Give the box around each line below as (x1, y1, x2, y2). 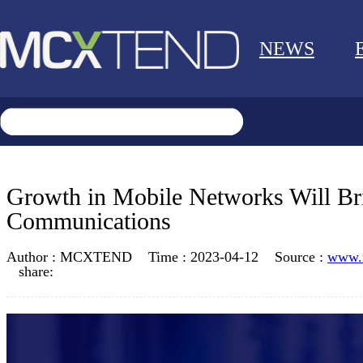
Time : (148, 249, 190, 265)
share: (19, 263, 58, 280)
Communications (6, 207, 171, 234)
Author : (6, 249, 60, 265)
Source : (275, 249, 327, 265)
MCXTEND (60, 249, 132, 265)
